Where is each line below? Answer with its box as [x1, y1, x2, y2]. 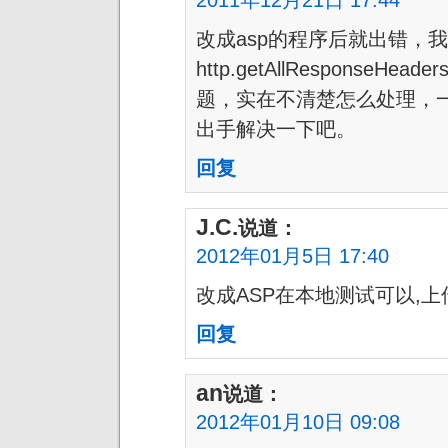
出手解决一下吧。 [196, 116, 356, 140]
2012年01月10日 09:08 [196, 409, 400, 433]
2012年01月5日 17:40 [196, 243, 389, 267]
